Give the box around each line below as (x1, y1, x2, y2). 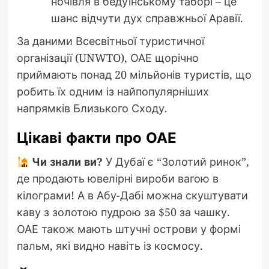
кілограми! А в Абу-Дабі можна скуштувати (16, 188, 248, 203)
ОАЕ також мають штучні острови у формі (16, 222, 241, 237)
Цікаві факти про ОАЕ (16, 127, 177, 149)
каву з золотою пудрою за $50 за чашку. (16, 205, 230, 220)
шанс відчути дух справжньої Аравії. (50, 11, 243, 26)
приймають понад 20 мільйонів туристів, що (16, 67, 252, 82)
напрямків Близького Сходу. (16, 101, 168, 116)
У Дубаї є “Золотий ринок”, (103, 154, 249, 169)
